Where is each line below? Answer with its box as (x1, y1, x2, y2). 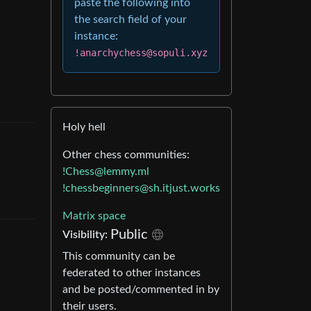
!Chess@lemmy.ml (62, 166, 149, 177)
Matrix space (62, 210, 126, 221)
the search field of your (74, 14, 187, 25)
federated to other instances (62, 267, 201, 278)
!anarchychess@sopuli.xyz (74, 47, 208, 58)
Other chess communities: (62, 149, 190, 160)
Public (110, 228, 148, 242)
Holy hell (62, 121, 106, 133)
